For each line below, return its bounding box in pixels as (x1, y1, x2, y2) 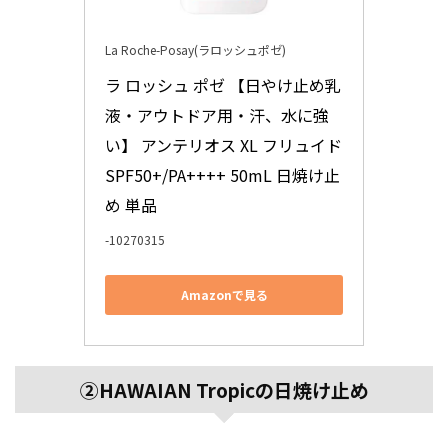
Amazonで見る (180, 286, 268, 304)
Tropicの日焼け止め (191, 375, 369, 403)
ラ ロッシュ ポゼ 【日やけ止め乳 (105, 72, 341, 97)
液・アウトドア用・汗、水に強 (105, 102, 329, 127)
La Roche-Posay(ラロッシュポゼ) (105, 40, 286, 58)
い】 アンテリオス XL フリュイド (105, 132, 342, 157)
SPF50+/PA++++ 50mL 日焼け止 (105, 162, 340, 187)
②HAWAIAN (79, 375, 192, 403)
